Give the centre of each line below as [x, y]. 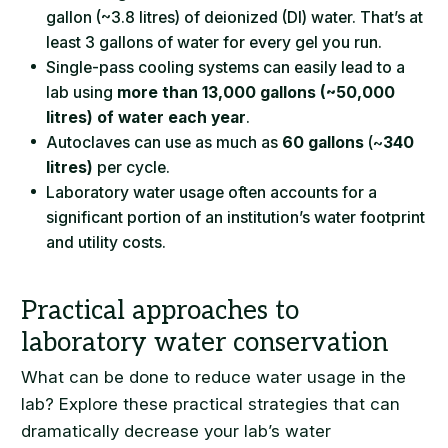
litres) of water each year [146, 118]
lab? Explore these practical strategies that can [211, 404]
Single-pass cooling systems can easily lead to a [226, 68]
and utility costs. [106, 243]
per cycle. [132, 168]
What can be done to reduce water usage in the [214, 377]
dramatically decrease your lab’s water [176, 431]
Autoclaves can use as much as [164, 143]
